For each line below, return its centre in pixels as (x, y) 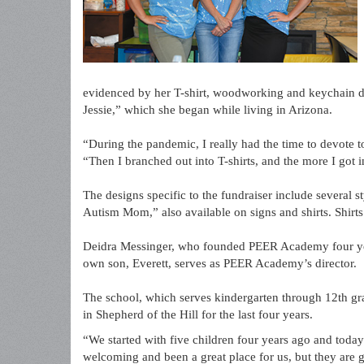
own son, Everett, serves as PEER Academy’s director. (220, 263)
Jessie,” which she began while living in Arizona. (208, 110)
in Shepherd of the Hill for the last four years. (198, 314)
